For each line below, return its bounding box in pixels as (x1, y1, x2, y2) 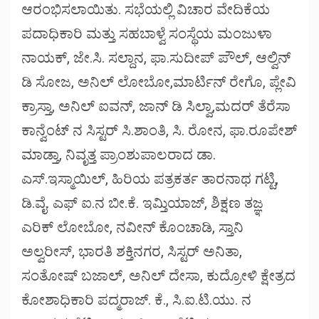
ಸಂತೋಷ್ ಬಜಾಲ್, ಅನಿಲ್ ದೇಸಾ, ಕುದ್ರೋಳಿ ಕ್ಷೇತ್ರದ (21, 266, 296, 284)
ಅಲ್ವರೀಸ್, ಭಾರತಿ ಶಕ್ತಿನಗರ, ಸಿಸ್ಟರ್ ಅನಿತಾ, (21, 242, 242, 260)
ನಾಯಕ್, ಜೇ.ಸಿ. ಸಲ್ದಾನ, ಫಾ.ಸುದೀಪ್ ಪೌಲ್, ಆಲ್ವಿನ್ (21, 48, 291, 66)
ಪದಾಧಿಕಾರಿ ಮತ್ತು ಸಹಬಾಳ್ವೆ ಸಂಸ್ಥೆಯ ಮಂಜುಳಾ (21, 24, 272, 42)
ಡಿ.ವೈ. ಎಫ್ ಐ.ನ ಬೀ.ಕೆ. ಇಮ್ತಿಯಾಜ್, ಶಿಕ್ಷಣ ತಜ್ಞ (21, 194, 263, 211)
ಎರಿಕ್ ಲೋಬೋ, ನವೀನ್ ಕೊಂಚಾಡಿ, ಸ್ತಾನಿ (21, 218, 244, 236)
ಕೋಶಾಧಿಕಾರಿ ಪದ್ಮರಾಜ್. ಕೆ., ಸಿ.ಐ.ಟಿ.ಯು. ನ (21, 291, 251, 308)
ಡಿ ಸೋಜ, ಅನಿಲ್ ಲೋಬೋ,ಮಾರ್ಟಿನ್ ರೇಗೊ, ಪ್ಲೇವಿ (21, 73, 296, 90)
